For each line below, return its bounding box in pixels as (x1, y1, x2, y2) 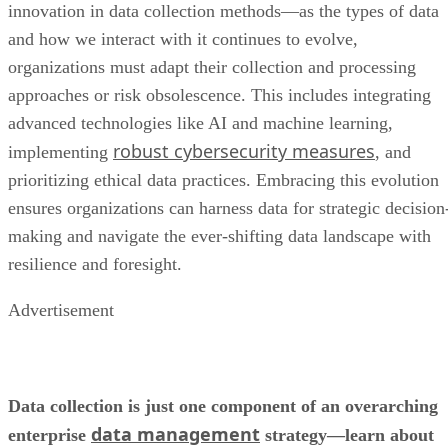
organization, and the (8, 380, 178, 400)
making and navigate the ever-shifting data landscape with (8, 123, 431, 143)
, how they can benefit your (182, 351, 393, 371)
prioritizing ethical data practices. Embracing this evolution (8, 67, 439, 87)
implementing (8, 39, 113, 59)
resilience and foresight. (8, 151, 187, 171)
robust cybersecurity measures (113, 36, 375, 60)
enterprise (8, 322, 91, 342)
